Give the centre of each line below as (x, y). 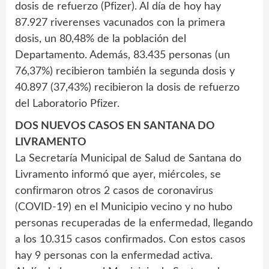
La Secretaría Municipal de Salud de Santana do (128, 159)
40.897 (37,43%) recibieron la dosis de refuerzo (127, 88)
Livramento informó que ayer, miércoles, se (118, 175)
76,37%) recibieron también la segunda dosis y (125, 72)
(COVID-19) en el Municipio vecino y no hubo (124, 207)
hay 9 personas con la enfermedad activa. (114, 256)
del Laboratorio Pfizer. (67, 104)
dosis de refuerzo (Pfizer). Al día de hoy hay (118, 7)
